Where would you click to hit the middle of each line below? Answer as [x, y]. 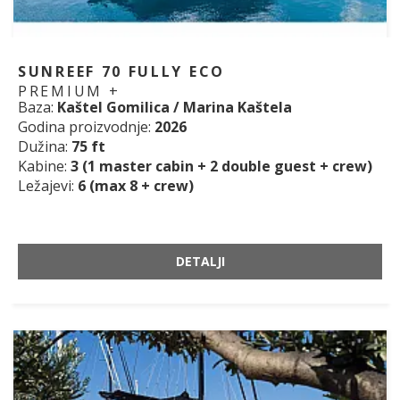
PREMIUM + [69, 92]
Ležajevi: [48, 186]
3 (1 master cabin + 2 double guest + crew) [221, 167]
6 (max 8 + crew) [136, 186]
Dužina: [45, 147]
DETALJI [200, 262]
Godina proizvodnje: [86, 127]
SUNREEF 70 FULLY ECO [122, 72]
